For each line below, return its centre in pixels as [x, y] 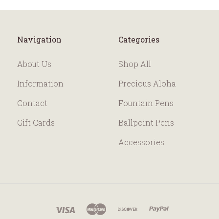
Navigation [40, 39]
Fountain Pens [146, 103]
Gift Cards [36, 123]
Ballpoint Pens [146, 123]
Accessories [141, 142]
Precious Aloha [147, 84]
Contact [33, 103]
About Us [34, 64]
